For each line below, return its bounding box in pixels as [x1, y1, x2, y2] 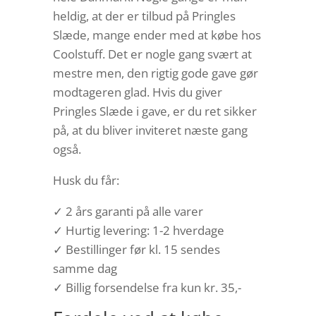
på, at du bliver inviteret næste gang [52, 121, 248, 138]
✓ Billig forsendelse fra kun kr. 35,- [52, 279, 241, 296]
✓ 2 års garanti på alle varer [52, 202, 203, 219]
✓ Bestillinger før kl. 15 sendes [52, 241, 220, 257]
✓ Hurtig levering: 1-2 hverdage [52, 221, 224, 238]
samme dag [52, 260, 117, 276]
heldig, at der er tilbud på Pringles [52, 7, 236, 24]
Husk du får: [52, 171, 119, 188]
